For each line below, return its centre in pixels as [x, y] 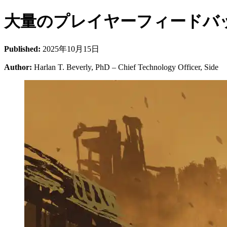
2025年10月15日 [70, 49]
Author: [18, 67]
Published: [22, 49]
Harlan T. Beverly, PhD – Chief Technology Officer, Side [125, 67]
